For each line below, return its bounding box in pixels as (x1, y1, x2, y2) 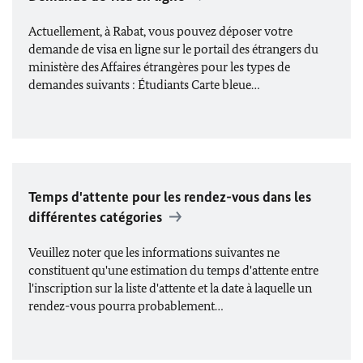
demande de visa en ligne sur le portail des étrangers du (28, 41, 318, 57)
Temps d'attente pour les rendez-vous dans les (28, 188, 311, 206)
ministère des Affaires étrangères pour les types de (28, 59, 290, 75)
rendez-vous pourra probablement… (28, 298, 224, 314)
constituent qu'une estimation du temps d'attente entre (28, 263, 318, 278)
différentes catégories (28, 208, 162, 226)
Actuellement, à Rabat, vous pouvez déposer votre (28, 23, 293, 39)
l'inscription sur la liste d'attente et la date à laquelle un (28, 280, 312, 296)
